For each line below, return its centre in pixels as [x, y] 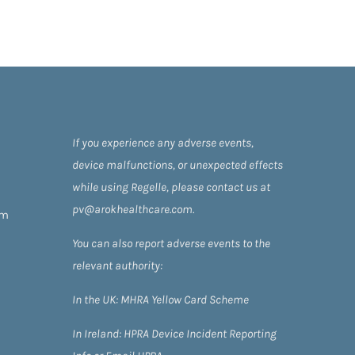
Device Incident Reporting [214, 333]
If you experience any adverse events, [163, 142]
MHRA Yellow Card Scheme [183, 299]
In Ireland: [98, 333]
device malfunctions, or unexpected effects [177, 164]
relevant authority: [117, 265]
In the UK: [95, 299]
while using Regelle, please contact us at [171, 187]
